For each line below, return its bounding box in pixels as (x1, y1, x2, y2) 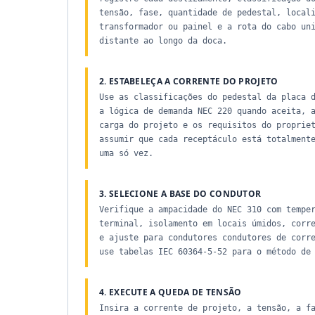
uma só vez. (99, 148, 153, 158)
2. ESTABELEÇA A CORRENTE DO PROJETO (99, 75, 278, 87)
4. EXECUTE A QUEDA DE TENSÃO (99, 286, 242, 298)
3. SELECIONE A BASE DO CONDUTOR (99, 188, 262, 200)
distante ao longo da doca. (99, 36, 227, 46)
